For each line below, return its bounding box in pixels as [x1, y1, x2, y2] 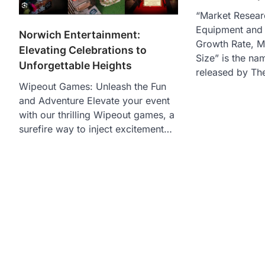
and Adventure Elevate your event [19, 94, 170, 106]
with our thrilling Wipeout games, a [19, 108, 174, 121]
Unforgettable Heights [19, 59, 132, 72]
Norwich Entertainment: [19, 28, 140, 41]
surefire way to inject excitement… [19, 122, 172, 135]
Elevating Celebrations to [19, 43, 147, 56]
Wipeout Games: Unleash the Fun [19, 80, 166, 92]
